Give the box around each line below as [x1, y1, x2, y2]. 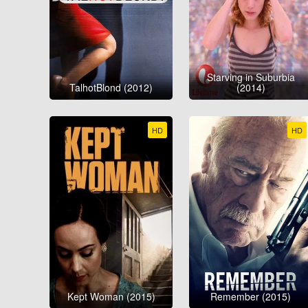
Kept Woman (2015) [67, 289, 155, 303]
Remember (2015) [210, 289, 291, 303]
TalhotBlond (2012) [69, 80, 153, 94]
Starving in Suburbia [206, 69, 295, 84]
